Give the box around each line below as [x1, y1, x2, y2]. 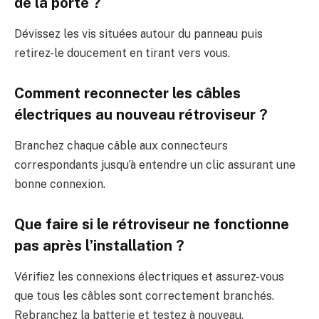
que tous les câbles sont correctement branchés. [14, 289, 274, 303]
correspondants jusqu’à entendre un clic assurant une [14, 158, 296, 172]
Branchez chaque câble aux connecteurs [14, 139, 228, 153]
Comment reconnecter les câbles [14, 84, 241, 102]
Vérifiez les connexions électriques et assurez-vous [14, 270, 284, 284]
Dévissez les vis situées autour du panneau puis [14, 27, 263, 41]
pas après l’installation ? [14, 236, 184, 254]
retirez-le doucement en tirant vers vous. [14, 46, 230, 61]
